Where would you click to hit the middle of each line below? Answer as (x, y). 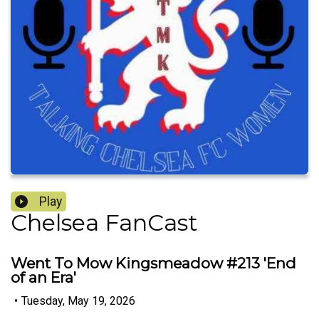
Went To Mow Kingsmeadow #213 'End (153, 263)
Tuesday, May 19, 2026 (78, 300)
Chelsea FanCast (104, 223)
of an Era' (43, 278)
